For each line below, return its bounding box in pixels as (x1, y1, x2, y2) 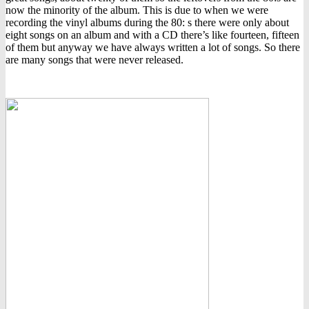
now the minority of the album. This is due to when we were (6, 3, 268, 16)
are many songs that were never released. (6, 53, 183, 66)
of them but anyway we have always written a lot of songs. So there (6, 41, 300, 53)
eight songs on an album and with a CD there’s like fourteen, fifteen (6, 28, 299, 41)
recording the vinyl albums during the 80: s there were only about (6, 16, 289, 28)
